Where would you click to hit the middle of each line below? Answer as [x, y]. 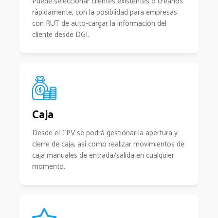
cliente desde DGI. [61, 35]
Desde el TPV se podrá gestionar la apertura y [105, 133]
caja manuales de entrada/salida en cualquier [103, 155]
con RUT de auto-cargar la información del [99, 24]
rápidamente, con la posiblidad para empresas [105, 12]
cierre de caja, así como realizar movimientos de [108, 144]
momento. [49, 167]
